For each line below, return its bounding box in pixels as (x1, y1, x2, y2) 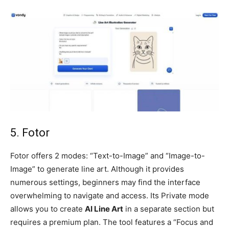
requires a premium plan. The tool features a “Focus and (10, 217, 213, 227)
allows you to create (10, 204, 85, 214)
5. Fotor (10, 126, 52, 140)
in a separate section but (123, 204, 214, 214)
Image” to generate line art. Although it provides (10, 164, 184, 174)
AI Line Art (85, 204, 123, 214)
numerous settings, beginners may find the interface (10, 177, 200, 188)
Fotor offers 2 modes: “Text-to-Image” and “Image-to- (10, 151, 205, 161)
